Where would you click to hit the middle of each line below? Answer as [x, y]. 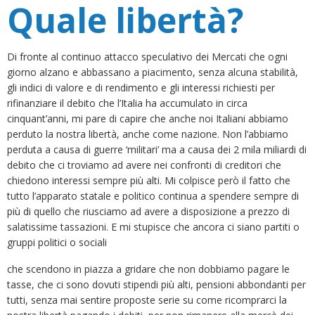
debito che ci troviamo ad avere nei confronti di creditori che [144, 165]
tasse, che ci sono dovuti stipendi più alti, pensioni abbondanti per [156, 284]
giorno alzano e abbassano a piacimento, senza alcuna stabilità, [153, 72]
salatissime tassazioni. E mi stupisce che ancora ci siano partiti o [153, 226]
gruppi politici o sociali [57, 242]
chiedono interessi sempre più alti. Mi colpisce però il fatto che [149, 180]
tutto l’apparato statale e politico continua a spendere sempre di [153, 195]
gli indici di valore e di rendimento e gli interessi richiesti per [141, 87]
